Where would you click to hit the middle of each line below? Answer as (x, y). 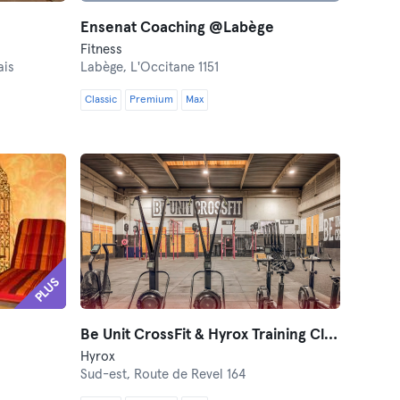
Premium (152, 100)
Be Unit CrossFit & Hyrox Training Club (331, 335)
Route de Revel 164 (190, 375)
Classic (101, 100)
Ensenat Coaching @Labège (178, 28)
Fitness (102, 50)
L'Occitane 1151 (175, 67)
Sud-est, (108, 375)
